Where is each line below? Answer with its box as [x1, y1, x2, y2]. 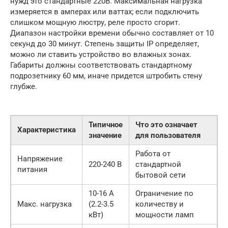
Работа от [135, 149, 170, 159]
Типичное [89, 120, 123, 130]
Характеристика [17, 125, 76, 135]
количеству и [135, 199, 184, 209]
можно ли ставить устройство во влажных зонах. [10, 50, 191, 60]
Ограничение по [135, 189, 193, 198]
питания [17, 165, 47, 175]
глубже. [10, 82, 37, 92]
